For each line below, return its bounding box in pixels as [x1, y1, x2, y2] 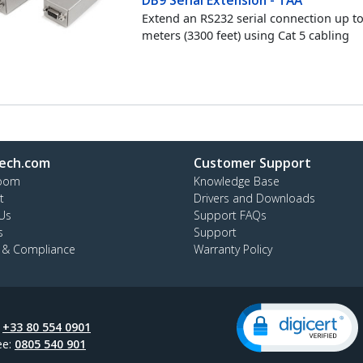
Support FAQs [194, 207, 267, 223]
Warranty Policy [194, 241, 272, 257]
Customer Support [194, 154, 311, 172]
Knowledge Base [194, 173, 280, 189]
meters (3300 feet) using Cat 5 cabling [142, 26, 350, 43]
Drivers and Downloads [194, 190, 315, 206]
